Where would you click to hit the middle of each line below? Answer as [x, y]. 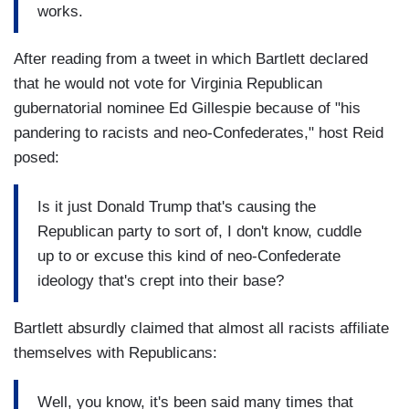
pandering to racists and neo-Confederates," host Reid [199, 133]
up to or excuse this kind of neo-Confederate [189, 256]
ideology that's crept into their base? [161, 280]
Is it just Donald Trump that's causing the [177, 206]
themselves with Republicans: [115, 353]
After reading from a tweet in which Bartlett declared [191, 59]
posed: [37, 158]
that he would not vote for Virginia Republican [168, 84]
